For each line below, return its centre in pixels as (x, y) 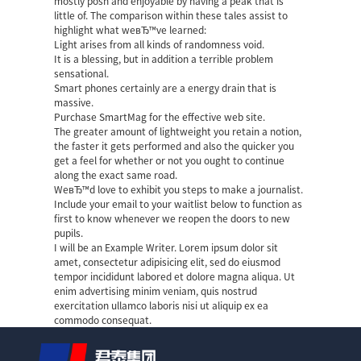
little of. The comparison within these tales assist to (171, 15)
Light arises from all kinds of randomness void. (160, 44)
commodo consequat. (103, 320)
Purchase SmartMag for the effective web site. (160, 116)
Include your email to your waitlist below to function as (178, 203)
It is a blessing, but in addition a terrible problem (164, 58)
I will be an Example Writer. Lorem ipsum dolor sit (166, 247)
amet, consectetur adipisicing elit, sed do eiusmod (168, 261)
